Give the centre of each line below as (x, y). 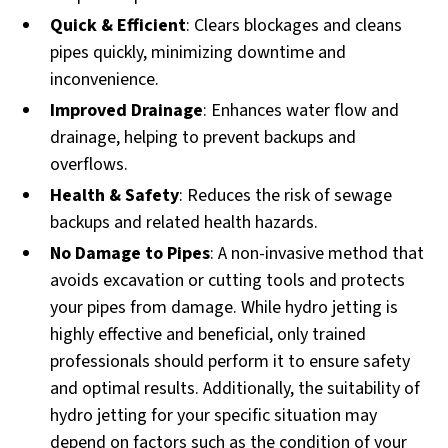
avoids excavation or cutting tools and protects (228, 280)
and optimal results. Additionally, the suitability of (235, 388)
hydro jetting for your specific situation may (214, 415)
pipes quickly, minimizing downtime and (198, 52)
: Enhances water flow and (301, 110)
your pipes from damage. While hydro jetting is (224, 307)
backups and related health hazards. (184, 222)
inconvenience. (105, 79)
